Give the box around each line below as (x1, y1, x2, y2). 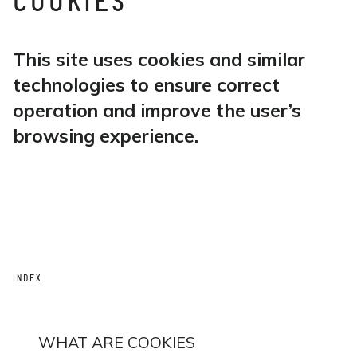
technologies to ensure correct (13, 73, 280, 96)
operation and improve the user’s (13, 99, 301, 122)
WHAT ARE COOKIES (38, 332, 195, 352)
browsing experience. (13, 124, 198, 147)
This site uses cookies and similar (13, 48, 305, 71)
